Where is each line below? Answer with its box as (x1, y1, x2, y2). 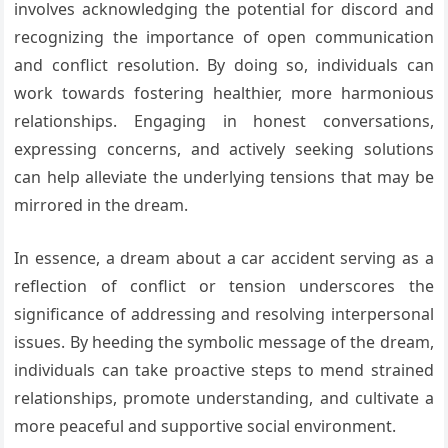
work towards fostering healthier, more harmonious (14, 81, 434, 104)
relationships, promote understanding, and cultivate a (14, 386, 434, 409)
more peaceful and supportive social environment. (14, 414, 397, 437)
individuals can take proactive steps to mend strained (14, 358, 434, 381)
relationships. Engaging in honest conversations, (14, 109, 434, 132)
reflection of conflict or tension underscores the (14, 274, 434, 297)
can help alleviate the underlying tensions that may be (14, 165, 434, 188)
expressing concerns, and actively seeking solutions (14, 137, 434, 160)
